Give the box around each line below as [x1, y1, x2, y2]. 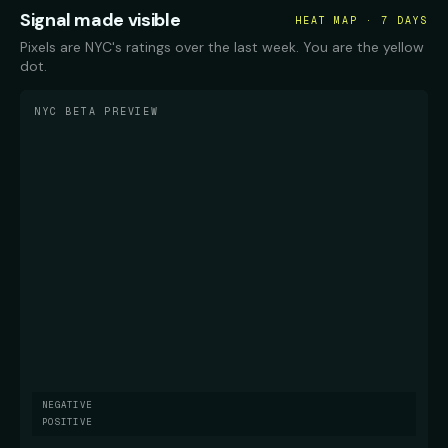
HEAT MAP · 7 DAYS [295, 13, 428, 27]
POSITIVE [42, 416, 93, 429]
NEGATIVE [42, 399, 93, 412]
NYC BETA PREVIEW [34, 105, 159, 119]
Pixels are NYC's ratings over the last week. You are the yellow [20, 38, 424, 57]
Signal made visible [20, 8, 181, 33]
